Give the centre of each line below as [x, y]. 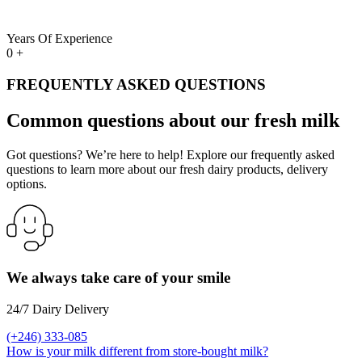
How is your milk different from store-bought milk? [137, 351]
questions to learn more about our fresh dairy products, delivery [167, 169]
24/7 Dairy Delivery [58, 309]
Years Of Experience [59, 38]
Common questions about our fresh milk [173, 120]
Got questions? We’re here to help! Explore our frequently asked [170, 154]
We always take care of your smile [118, 278]
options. [27, 183]
